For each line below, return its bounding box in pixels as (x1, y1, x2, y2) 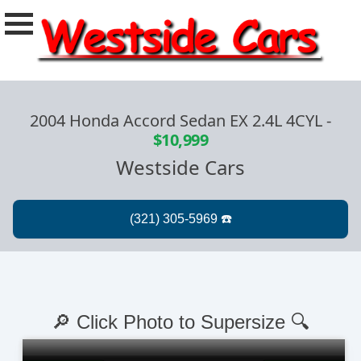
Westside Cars (116, 154, 245, 181)
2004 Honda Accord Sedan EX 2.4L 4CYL (30, 110, 326, 132)
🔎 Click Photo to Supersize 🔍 (52, 311, 309, 334)
